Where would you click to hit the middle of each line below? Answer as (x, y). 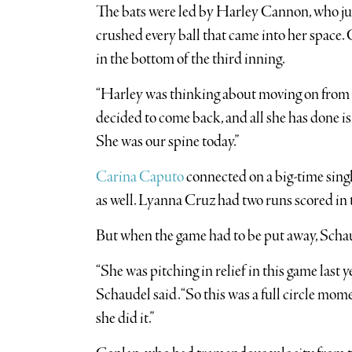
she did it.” (125, 318)
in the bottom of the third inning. (190, 59)
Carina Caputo (139, 177)
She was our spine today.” (167, 141)
